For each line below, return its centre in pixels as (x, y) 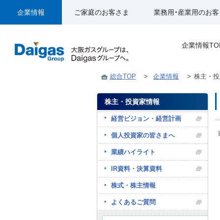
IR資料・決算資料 (137, 169)
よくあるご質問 (133, 202)
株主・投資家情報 (132, 102)
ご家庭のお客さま (102, 12)
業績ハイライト (133, 152)
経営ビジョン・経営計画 (146, 119)
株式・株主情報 (133, 185)
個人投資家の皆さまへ (143, 135)
